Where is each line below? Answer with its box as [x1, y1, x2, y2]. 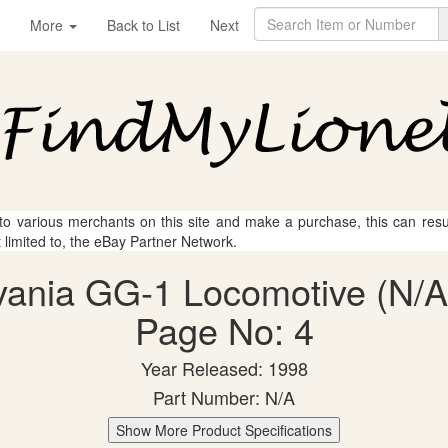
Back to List [107, 15, 180, 35]
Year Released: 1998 [140, 355, 308, 381]
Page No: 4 [134, 304, 314, 355]
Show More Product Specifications [116, 420, 332, 440]
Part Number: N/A [153, 384, 295, 410]
